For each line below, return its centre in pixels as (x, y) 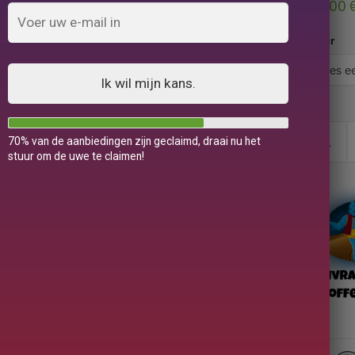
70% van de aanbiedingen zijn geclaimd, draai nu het (134, 141)
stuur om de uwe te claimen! (76, 156)
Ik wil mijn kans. (149, 83)
